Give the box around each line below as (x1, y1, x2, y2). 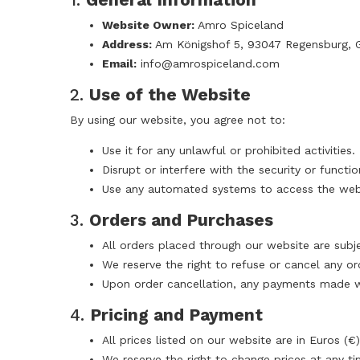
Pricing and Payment (90, 305, 263, 325)
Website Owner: (102, 18, 194, 32)
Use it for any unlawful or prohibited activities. (102, 144, 355, 157)
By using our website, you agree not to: (70, 113, 285, 127)
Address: (102, 38, 152, 51)
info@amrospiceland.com (141, 57, 280, 71)
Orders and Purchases (89, 210, 273, 231)
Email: (102, 57, 137, 71)
